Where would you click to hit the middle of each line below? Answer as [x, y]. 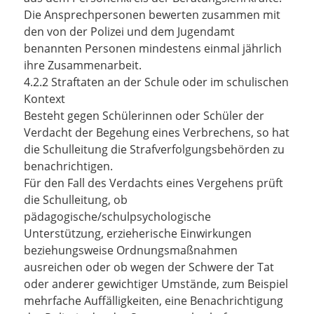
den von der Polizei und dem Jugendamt [129, 32]
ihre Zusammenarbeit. [83, 65]
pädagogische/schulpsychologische [117, 217]
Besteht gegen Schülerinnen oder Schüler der [144, 116]
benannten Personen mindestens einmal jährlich [153, 48]
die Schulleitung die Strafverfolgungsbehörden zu [154, 149]
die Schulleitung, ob [76, 200]
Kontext [45, 99]
